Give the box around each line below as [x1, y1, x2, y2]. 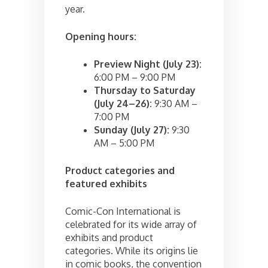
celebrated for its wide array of [65, 218, 197, 230]
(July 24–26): [94, 97, 152, 109]
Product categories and [65, 164, 175, 176]
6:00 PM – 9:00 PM [94, 71, 175, 83]
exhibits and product [65, 231, 153, 243]
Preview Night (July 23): [94, 57, 202, 70]
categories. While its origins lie [65, 244, 198, 257]
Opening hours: [65, 30, 136, 42]
